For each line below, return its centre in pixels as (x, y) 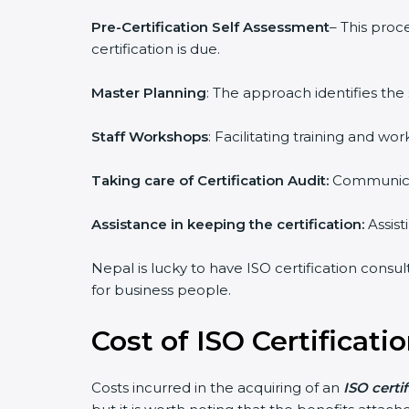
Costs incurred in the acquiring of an (217, 388)
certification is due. (156, 49)
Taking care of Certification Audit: (210, 180)
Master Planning (149, 93)
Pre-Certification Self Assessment (210, 27)
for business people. (161, 290)
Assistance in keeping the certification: (228, 224)
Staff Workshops (150, 136)
